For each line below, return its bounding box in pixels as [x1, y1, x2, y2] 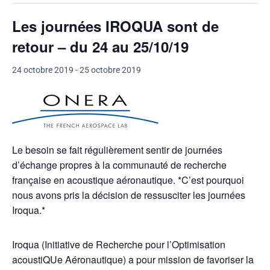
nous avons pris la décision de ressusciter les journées [12, 188, 245, 202]
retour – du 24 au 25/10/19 [12, 36, 189, 57]
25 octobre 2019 [80, 65, 141, 75]
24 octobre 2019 [12, 65, 74, 75]
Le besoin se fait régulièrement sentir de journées [12, 143, 222, 157]
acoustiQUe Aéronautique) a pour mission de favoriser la [12, 253, 254, 266]
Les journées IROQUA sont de [12, 16, 219, 36]
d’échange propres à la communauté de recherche [12, 158, 227, 172]
